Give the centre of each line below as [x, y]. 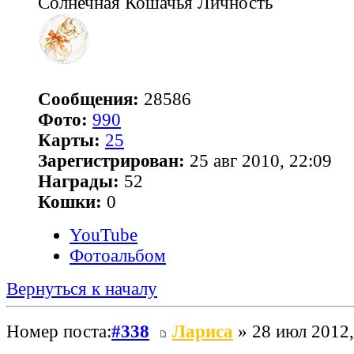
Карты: [69, 140]
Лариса [203, 332]
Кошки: [70, 201]
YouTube [104, 235]
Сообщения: [88, 99]
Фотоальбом [118, 255]
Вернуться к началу [82, 288]
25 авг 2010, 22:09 [258, 160]
